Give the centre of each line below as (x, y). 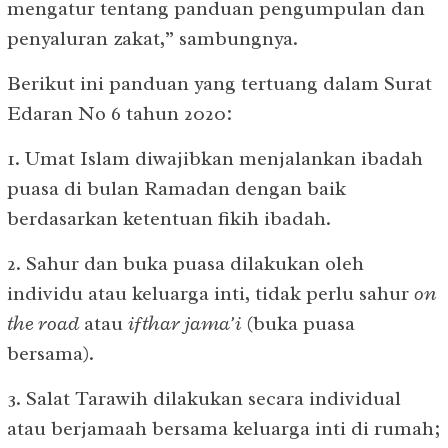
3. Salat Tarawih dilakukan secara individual (204, 398)
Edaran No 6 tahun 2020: (119, 113)
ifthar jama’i (184, 323)
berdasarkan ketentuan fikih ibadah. (169, 218)
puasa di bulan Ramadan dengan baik (176, 188)
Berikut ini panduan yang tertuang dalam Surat (219, 83)
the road (43, 323)
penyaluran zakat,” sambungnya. (152, 38)
